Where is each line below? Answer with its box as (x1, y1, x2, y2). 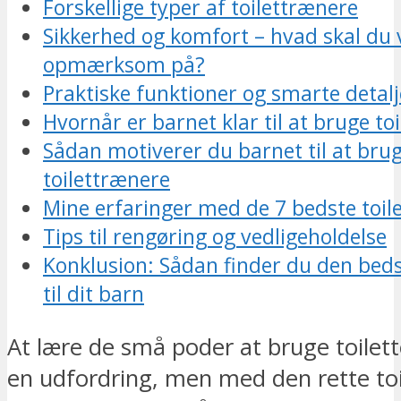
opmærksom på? (43, 50, 205, 80)
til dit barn (43, 279, 144, 309)
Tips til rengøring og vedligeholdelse (43, 222, 387, 252)
